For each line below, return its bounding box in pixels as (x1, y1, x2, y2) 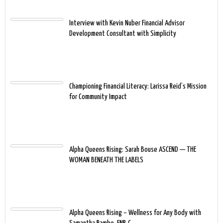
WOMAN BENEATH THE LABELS (69, 156, 143, 164)
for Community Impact (69, 93, 127, 101)
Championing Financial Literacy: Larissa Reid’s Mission (69, 83, 207, 90)
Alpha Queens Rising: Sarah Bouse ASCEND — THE (69, 146, 196, 153)
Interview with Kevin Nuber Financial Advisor (69, 19, 185, 27)
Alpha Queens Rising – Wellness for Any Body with (69, 209, 201, 217)
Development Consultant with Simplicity (69, 30, 176, 37)
